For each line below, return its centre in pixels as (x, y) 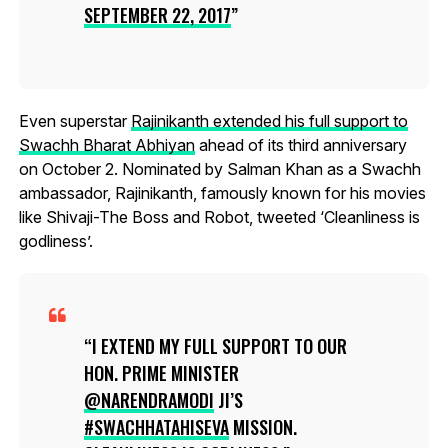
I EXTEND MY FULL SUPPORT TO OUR (219, 345)
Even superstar (74, 120)
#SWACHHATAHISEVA (156, 426)
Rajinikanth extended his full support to (269, 120)
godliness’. (55, 240)
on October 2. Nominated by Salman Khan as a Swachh (219, 168)
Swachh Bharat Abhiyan (106, 144)
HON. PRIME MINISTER (161, 372)
